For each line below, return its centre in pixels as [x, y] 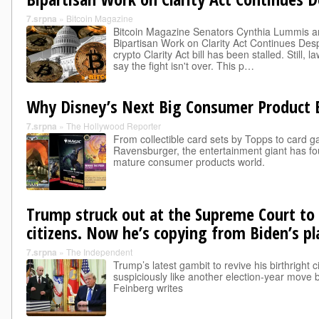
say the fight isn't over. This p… [184, 66]
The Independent [99, 252]
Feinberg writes [148, 288]
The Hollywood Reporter [114, 126]
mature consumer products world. [189, 162]
